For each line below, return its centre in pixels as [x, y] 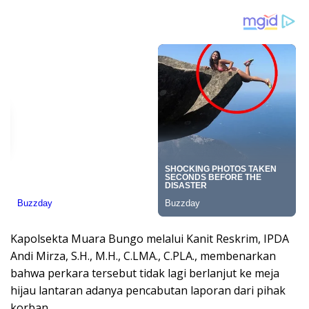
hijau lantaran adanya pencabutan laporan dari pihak [148, 291]
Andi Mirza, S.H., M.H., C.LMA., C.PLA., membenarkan [143, 256]
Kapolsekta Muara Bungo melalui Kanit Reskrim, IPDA [150, 239]
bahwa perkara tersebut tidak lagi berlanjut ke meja [145, 273]
